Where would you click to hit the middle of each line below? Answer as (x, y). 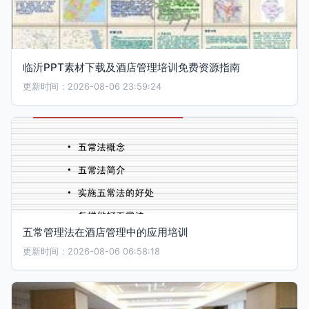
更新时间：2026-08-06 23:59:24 (92, 87)
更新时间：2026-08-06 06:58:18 (91, 251)
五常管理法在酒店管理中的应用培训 (106, 232)
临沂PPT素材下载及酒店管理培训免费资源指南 (131, 67)
